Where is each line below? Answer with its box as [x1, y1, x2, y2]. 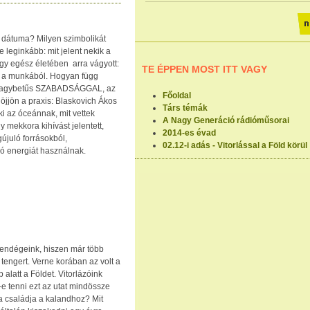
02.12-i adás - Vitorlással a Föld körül [163, 140, 307, 150]
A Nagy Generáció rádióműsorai [163, 116, 289, 125]
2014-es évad [163, 128, 216, 138]
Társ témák [163, 103, 208, 113]
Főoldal [163, 91, 191, 100]
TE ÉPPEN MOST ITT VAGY [142, 64, 267, 75]
